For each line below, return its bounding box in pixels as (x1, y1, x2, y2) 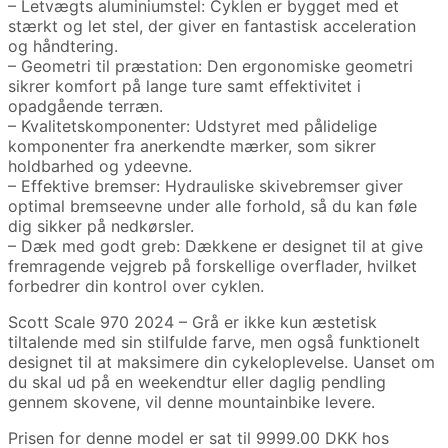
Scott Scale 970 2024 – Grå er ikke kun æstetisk (8, 311, 377, 332)
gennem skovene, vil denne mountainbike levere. (8, 391, 375, 412)
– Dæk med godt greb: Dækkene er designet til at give (8, 235, 423, 256)
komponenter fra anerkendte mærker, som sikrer (8, 135, 376, 156)
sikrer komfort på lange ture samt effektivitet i (8, 75, 361, 96)
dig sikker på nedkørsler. (8, 215, 194, 236)
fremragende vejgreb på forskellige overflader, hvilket (8, 255, 417, 276)
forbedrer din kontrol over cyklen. (8, 275, 264, 296)
